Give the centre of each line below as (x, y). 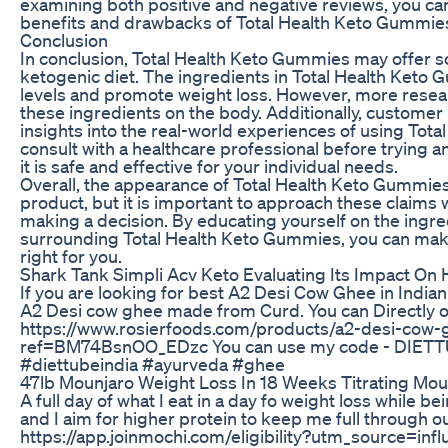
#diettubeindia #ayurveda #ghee (152, 363)
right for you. (71, 255)
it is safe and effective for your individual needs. (209, 165)
